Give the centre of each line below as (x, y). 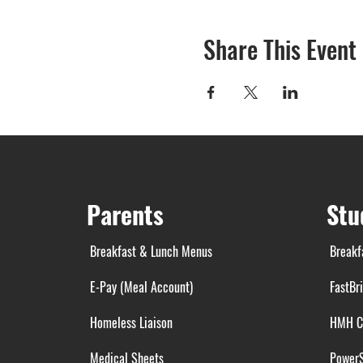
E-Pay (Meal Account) (139, 287)
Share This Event (280, 49)
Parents (125, 214)
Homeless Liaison (129, 322)
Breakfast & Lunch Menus (149, 251)
